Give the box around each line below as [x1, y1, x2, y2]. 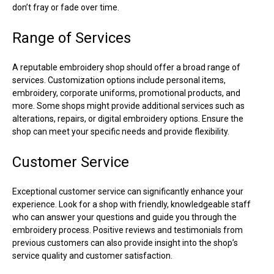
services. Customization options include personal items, [12, 75, 226, 85]
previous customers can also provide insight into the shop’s [12, 237, 238, 248]
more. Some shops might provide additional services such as [12, 100, 245, 111]
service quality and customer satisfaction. [12, 250, 172, 261]
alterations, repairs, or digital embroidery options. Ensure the [12, 113, 243, 124]
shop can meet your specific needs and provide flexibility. [12, 126, 229, 136]
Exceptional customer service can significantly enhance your [12, 186, 243, 196]
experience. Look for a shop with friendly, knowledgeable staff [12, 199, 251, 209]
